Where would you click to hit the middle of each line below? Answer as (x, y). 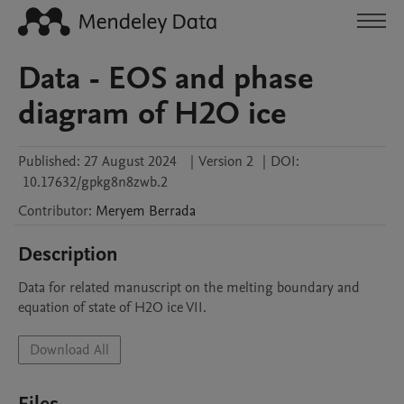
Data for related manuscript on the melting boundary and (189, 288)
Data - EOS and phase (166, 78)
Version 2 (226, 161)
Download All (69, 350)
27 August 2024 (130, 161)
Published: (49, 161)
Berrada (172, 211)
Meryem (120, 211)
